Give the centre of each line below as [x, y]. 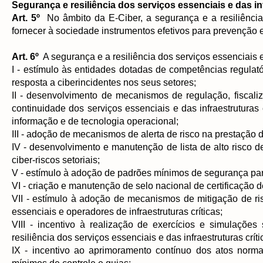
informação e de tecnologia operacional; [95, 121]
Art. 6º [25, 57]
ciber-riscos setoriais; [56, 160]
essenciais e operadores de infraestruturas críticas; [117, 212]
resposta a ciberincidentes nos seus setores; [104, 82]
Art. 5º [26, 18]
